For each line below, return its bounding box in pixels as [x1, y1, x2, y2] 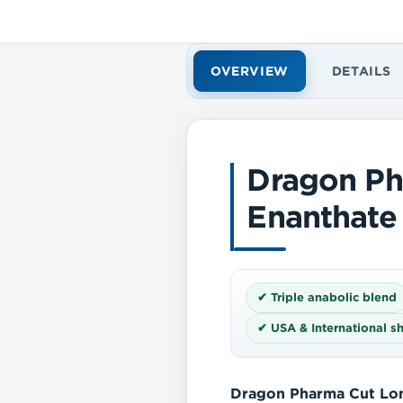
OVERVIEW [210, 63, 289, 79]
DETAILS [331, 63, 392, 79]
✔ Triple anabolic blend [257, 291, 397, 306]
